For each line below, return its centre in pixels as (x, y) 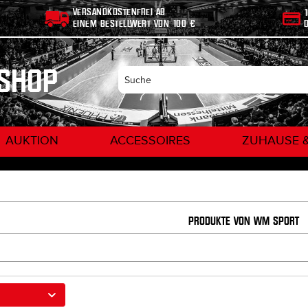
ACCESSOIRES (150, 141)
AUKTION (32, 141)
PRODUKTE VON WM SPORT (243, 221)
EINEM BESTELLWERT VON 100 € (134, 24)
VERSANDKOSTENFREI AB (119, 12)
